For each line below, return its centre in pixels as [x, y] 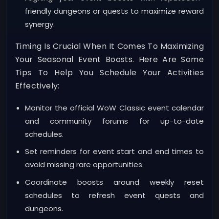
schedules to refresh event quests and [114, 195]
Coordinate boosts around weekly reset [114, 182]
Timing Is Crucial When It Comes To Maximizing [109, 46]
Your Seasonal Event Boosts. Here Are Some [109, 59]
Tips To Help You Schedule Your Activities [109, 72]
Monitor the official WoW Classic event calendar [114, 108]
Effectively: [37, 86]
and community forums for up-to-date [114, 121]
